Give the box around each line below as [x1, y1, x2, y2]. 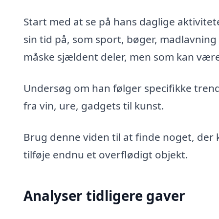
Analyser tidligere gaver [23, 186, 185, 205]
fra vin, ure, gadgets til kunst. [23, 98, 164, 112]
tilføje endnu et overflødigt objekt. [23, 147, 188, 161]
